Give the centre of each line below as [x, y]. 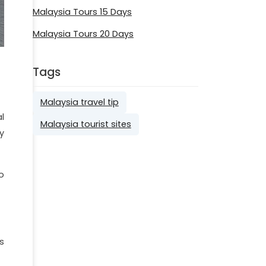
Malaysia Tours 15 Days [82, 12]
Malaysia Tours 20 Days [83, 34]
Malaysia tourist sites [85, 124]
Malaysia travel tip [79, 102]
